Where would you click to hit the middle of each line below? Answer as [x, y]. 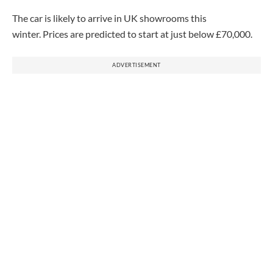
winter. [27, 34]
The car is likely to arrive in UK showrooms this [109, 18]
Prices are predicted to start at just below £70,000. [147, 34]
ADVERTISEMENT [136, 65]
